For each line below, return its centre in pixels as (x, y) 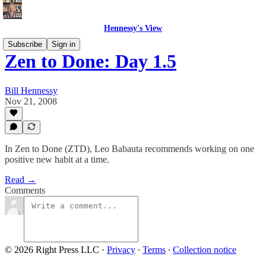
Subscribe (25, 44)
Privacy (121, 250)
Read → (20, 180)
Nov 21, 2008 (31, 101)
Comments (25, 190)
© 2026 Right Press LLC (52, 250)
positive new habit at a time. (57, 159)
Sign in (64, 44)
